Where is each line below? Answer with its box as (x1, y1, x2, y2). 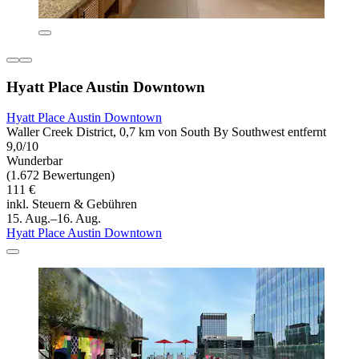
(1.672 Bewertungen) (6, 168, 115, 183)
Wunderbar (6, 154, 63, 168)
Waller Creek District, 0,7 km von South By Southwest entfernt (6, 125, 326, 139)
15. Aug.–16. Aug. (6, 212, 101, 226)
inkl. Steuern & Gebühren (6, 197, 137, 212)
